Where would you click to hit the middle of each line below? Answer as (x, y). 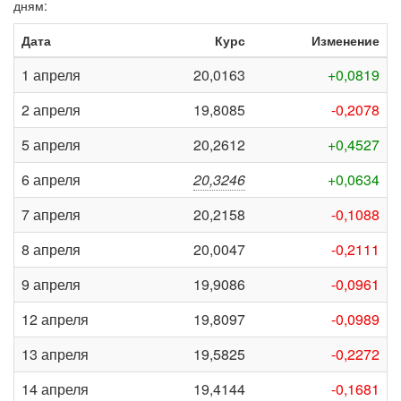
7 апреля (51, 214)
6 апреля (51, 179)
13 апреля (55, 354)
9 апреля (51, 284)
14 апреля (55, 389)
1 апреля (51, 75)
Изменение (346, 40)
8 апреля (51, 249)
